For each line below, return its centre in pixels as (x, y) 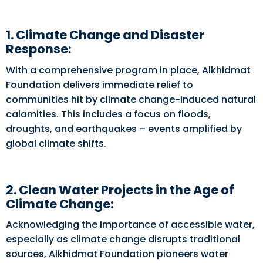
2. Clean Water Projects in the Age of (120, 190)
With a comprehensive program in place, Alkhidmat (128, 70)
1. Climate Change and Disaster (105, 35)
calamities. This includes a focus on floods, (108, 114)
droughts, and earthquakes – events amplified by (124, 129)
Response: (40, 49)
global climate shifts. (56, 143)
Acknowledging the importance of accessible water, (130, 225)
